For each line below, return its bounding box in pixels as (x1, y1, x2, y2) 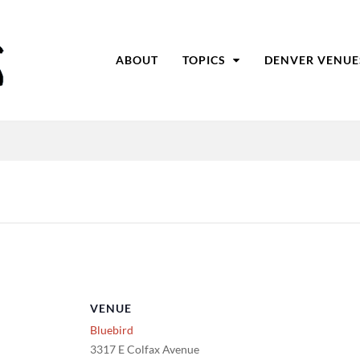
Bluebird (90, 323, 133, 337)
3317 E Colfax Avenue (90, 342, 199, 356)
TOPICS (182, 53, 229, 67)
